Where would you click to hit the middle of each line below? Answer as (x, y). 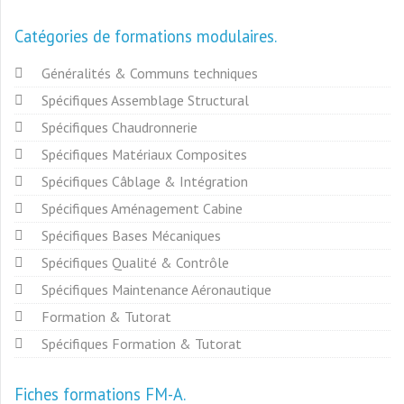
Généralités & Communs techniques (150, 73)
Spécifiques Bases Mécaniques (131, 236)
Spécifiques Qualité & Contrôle (135, 263)
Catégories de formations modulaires (144, 36)
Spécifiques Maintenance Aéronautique (156, 290)
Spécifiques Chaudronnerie (119, 128)
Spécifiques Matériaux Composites (144, 155)
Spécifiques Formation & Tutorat (142, 344)
